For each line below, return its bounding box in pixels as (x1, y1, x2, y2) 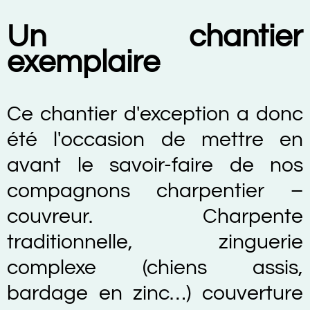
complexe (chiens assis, (7, 256, 303, 278)
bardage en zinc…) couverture (7, 282, 303, 304)
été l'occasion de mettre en (7, 128, 303, 150)
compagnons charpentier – (7, 179, 303, 201)
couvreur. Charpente (7, 205, 303, 227)
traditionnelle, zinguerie (7, 230, 303, 253)
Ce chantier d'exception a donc (7, 102, 303, 125)
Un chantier (7, 20, 303, 53)
